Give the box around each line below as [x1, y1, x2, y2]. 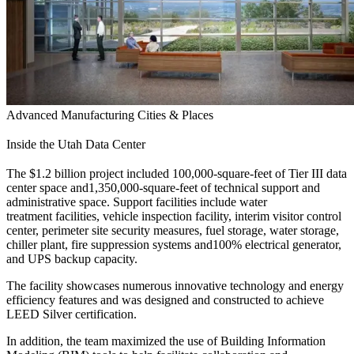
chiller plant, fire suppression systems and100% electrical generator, [6, 238, 341, 252]
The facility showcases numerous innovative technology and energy [6, 279, 344, 293]
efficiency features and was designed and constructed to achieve [6, 293, 324, 307]
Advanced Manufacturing [6, 108, 134, 122]
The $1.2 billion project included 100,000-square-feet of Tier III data [6, 167, 347, 181]
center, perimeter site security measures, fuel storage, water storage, [6, 224, 339, 238]
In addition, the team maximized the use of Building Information [6, 334, 326, 348]
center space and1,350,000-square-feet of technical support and [6, 181, 320, 195]
